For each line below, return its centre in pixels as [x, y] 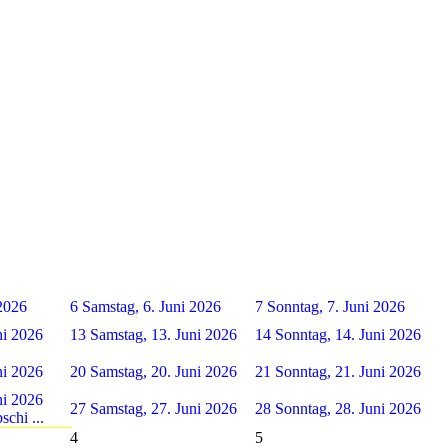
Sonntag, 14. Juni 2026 [348, 334]
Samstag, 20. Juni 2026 [163, 371]
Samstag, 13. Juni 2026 [163, 334]
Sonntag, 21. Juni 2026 [348, 371]
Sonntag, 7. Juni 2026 [336, 306]
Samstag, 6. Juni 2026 [151, 306]
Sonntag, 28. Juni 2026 [348, 408]
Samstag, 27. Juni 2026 [163, 408]
